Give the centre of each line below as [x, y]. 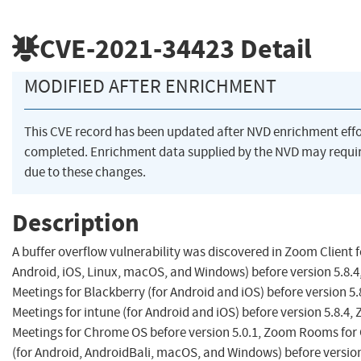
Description [76, 222]
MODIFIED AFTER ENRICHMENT [150, 87]
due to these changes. [85, 172]
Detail [273, 48]
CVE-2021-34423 [137, 48]
